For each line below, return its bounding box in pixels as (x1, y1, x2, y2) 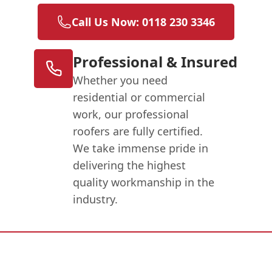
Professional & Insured (73, 51, 238, 72)
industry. (73, 191, 118, 206)
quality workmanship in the (73, 174, 215, 189)
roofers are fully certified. (73, 123, 203, 138)
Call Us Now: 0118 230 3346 (72, 14, 215, 29)
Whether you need (73, 72, 168, 87)
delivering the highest (73, 157, 186, 172)
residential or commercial (73, 89, 206, 104)
